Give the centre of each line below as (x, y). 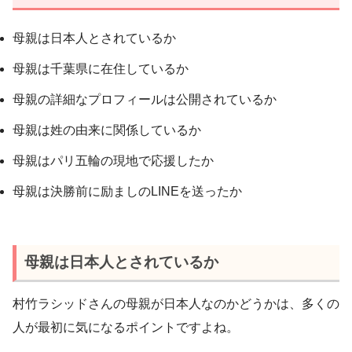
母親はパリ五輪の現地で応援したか (113, 160)
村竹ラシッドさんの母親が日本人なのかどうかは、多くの (176, 304)
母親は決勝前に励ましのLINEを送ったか (127, 191)
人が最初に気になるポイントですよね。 (126, 328)
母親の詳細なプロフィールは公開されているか (145, 99)
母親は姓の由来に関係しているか (107, 130)
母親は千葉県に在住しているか (101, 68)
